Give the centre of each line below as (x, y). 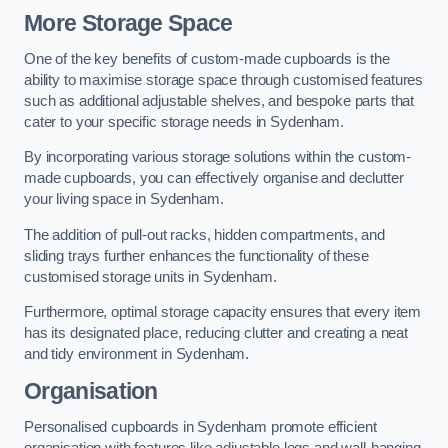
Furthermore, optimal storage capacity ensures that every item (223, 312)
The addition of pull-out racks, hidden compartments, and (204, 234)
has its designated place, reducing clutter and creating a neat (216, 333)
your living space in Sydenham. (124, 199)
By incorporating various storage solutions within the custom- (218, 157)
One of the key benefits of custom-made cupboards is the (207, 58)
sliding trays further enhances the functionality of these (196, 255)
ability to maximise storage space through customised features (224, 79)
